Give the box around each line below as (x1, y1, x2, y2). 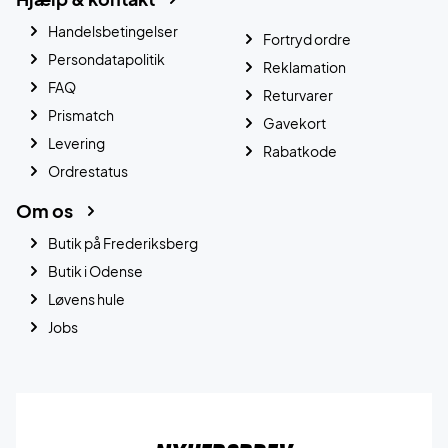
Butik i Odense (48, 262, 143, 280)
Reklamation (263, 58, 346, 76)
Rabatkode (263, 142, 337, 160)
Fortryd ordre (263, 30, 351, 48)
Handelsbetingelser (48, 22, 178, 40)
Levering (48, 134, 105, 152)
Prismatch (48, 106, 114, 124)
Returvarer (263, 86, 333, 104)
